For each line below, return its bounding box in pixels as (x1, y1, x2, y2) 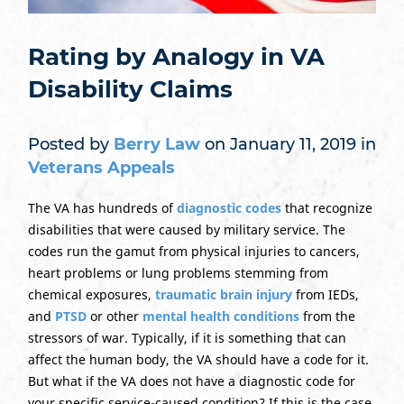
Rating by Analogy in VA (27, 41, 325, 71)
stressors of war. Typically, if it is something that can (27, 328, 346, 346)
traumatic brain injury (154, 285, 292, 303)
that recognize (280, 198, 372, 216)
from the (298, 307, 355, 325)
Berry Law (113, 133, 200, 154)
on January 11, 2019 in (199, 133, 376, 154)
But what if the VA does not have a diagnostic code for (27, 372, 355, 390)
